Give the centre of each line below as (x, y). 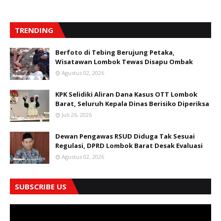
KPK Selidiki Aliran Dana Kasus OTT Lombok (126, 94)
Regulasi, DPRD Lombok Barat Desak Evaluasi (129, 146)
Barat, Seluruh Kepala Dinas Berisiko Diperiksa (132, 104)
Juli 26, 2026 (77, 115)
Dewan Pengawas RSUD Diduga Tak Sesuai (125, 136)
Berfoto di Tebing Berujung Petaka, (115, 53)
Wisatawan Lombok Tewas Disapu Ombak (124, 62)
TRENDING (34, 30)
